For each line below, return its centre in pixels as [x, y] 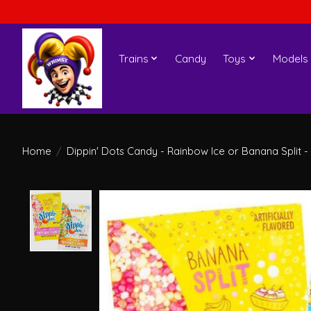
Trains [133, 58]
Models [290, 58]
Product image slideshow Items [186, 197]
